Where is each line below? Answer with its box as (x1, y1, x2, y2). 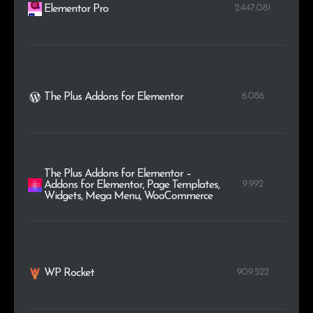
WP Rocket (44, 268, 95, 279)
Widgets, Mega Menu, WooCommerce (44, 191, 213, 203)
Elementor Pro (44, 3, 109, 15)
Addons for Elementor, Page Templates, (44, 180, 220, 191)
